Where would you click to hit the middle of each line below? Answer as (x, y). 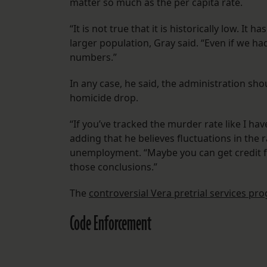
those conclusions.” (114, 167)
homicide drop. (104, 98)
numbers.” (93, 58)
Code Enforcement (111, 224)
